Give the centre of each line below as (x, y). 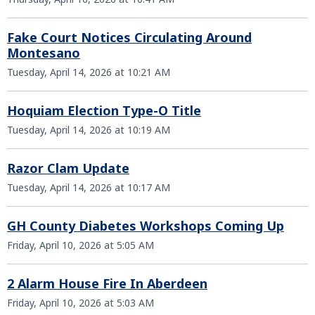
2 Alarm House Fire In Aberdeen (107, 283)
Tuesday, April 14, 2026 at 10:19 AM (89, 130)
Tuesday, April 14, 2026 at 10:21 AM (89, 72)
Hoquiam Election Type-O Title (104, 110)
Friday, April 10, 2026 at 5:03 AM (81, 303)
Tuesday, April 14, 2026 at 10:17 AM (89, 187)
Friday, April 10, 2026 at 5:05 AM (81, 245)
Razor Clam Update (68, 168)
